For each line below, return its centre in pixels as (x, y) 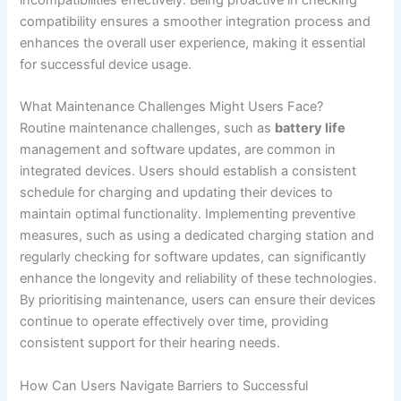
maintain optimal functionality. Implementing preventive (188, 214)
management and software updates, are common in (178, 150)
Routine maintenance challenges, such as (148, 128)
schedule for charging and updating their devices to (177, 193)
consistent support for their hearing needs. (150, 343)
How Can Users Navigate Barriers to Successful (164, 385)
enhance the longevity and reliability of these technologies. (199, 279)
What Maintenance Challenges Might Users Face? (172, 107)
